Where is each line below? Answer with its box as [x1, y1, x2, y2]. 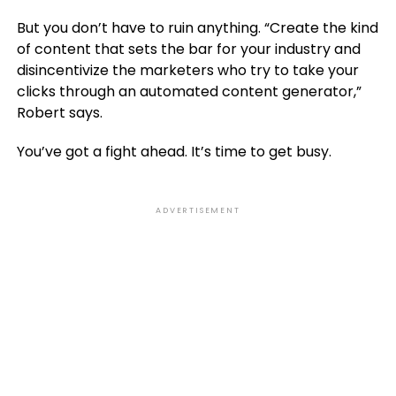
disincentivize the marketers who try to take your [16, 60, 359, 80]
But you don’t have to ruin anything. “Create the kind [16, 18, 378, 38]
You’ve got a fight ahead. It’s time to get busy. [16, 141, 331, 162]
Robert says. [16, 103, 103, 123]
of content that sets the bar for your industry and [16, 39, 361, 59]
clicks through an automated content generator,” [16, 81, 362, 102]
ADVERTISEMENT [156, 205, 240, 216]
